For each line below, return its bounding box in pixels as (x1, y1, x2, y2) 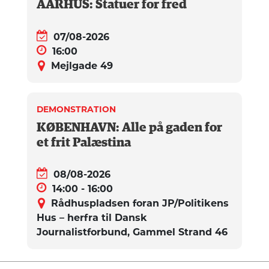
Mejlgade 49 (51, 59, 113, 71)
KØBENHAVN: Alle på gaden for (37, 121, 222, 134)
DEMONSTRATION (37, 104, 116, 114)
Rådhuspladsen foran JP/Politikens (51, 198, 229, 210)
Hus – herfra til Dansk (37, 212, 147, 224)
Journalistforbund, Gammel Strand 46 (37, 226, 228, 238)
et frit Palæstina (37, 136, 131, 150)
